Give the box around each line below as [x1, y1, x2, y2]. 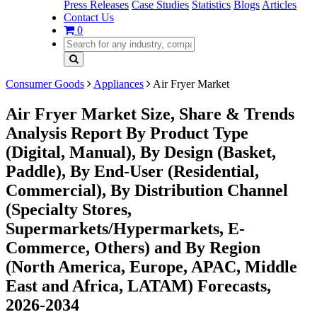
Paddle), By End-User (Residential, [6, 161, 259, 180]
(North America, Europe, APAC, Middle [6, 257, 297, 276]
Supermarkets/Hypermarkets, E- [6, 219, 245, 238]
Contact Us [64, 11, 114, 23]
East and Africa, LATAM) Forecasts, [6, 276, 271, 295]
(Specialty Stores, [6, 200, 132, 219]
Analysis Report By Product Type [6, 123, 248, 142]
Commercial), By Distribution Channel [6, 180, 288, 200]
